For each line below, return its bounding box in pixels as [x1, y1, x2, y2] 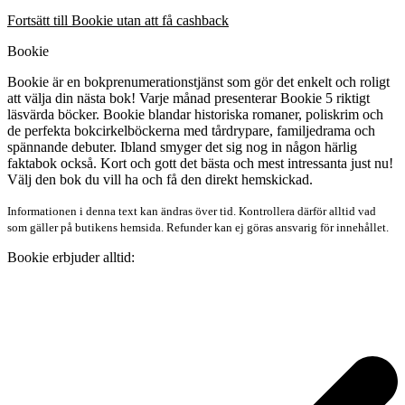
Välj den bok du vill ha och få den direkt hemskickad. [7, 171, 313, 187]
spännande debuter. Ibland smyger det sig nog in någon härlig [7, 138, 357, 155]
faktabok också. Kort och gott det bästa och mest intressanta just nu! [7, 155, 393, 171]
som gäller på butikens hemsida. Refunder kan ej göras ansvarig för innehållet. [7, 220, 389, 234]
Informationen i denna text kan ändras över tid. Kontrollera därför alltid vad [7, 203, 376, 218]
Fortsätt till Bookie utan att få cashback [7, 12, 229, 28]
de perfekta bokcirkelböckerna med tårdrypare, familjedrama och [7, 122, 375, 138]
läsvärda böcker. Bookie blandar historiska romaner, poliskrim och [7, 106, 383, 122]
